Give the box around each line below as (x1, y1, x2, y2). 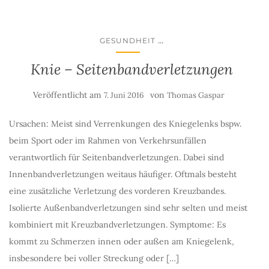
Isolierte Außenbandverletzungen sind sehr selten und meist (9, 202, 247, 213)
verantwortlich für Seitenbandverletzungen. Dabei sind (9, 152, 224, 163)
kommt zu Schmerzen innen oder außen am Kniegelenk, (9, 236, 234, 247)
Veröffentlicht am (32, 89, 104, 100)
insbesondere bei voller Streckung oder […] (9, 253, 179, 264)
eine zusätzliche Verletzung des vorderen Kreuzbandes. (9, 186, 226, 196)
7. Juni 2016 (103, 90, 144, 100)
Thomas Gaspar (166, 90, 225, 100)
